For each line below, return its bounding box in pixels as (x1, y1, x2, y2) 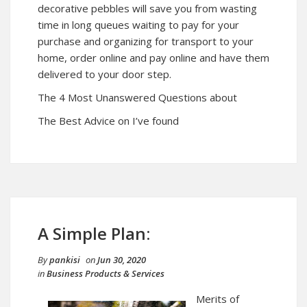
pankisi (49, 253, 80, 266)
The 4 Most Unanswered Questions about (38, 90, 237, 104)
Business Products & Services (47, 267, 164, 280)
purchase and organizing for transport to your (38, 34, 254, 48)
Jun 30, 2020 (97, 253, 146, 266)
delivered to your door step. (38, 66, 171, 81)
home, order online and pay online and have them (38, 50, 269, 64)
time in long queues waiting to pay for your (38, 17, 239, 32)
